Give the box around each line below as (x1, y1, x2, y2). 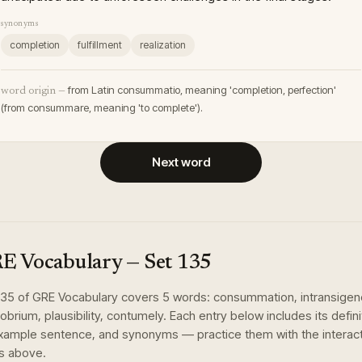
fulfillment (78, 39, 122, 51)
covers (118, 289, 162, 305)
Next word (151, 154, 211, 170)
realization (140, 39, 186, 51)
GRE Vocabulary (32, 289, 118, 305)
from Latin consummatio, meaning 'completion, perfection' (68, 83, 336, 96)
